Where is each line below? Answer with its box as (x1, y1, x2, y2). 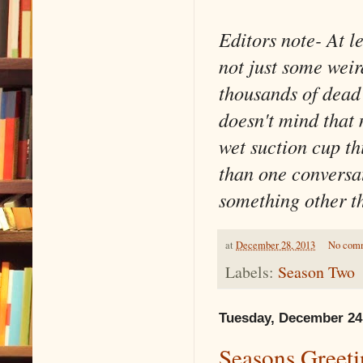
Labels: (225, 261, 278, 284)
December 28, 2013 (236, 238, 315, 253)
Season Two (278, 261, 355, 284)
